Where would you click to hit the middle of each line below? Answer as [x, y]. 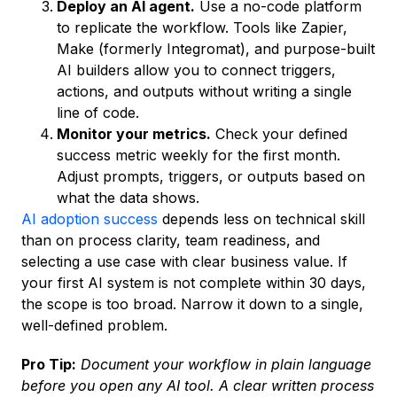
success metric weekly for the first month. [198, 156]
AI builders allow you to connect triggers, [196, 70]
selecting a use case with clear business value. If [184, 262]
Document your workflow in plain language [226, 365]
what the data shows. [128, 198]
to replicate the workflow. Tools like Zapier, [202, 28]
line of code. [98, 113]
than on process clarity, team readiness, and [171, 241]
